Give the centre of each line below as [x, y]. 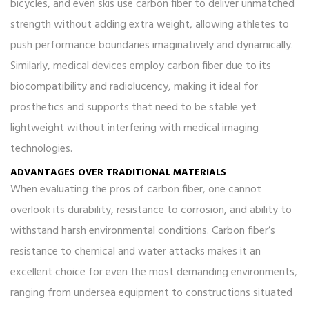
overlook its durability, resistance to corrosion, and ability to [151, 211]
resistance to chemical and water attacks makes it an [136, 252]
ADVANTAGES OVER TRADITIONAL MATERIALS [118, 173]
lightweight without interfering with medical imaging [134, 129]
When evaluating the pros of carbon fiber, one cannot [136, 190]
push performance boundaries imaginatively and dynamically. [152, 46]
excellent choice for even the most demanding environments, [154, 273]
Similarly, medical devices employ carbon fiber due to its [141, 67]
